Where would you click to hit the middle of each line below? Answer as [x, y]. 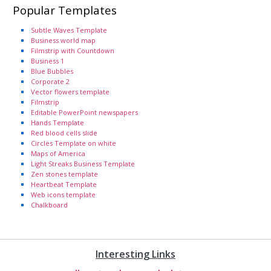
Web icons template [63, 194]
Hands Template [57, 122]
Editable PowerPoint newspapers [84, 112]
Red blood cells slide [64, 132]
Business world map [63, 40]
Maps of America [58, 153]
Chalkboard [49, 204]
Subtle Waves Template [69, 30]
